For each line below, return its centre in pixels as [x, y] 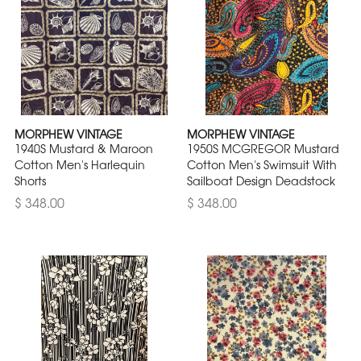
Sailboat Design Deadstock [261, 180]
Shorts [30, 180]
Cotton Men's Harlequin [80, 164]
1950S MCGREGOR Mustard [263, 148]
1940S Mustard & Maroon [84, 148]
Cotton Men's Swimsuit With [262, 164]
